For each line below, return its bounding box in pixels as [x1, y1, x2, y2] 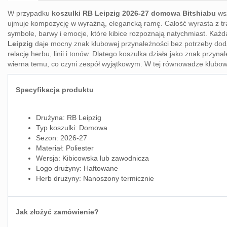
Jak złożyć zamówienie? [16, 208, 99, 216]
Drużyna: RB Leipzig [36, 113, 101, 122]
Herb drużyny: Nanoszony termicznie [36, 174, 154, 182]
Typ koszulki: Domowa [36, 124, 107, 132]
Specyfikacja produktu [16, 86, 94, 94]
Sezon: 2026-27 [36, 134, 87, 142]
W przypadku [8, 9, 52, 17]
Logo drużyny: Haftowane [36, 164, 118, 172]
